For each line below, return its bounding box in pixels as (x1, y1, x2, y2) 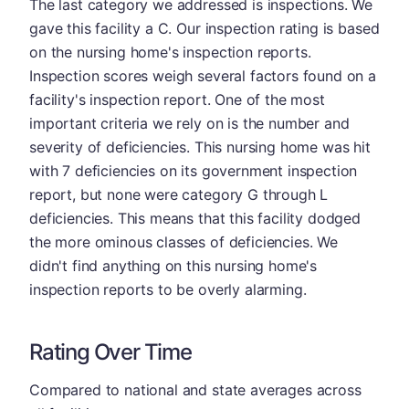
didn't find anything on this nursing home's (29, 257, 318, 275)
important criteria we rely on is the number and (29, 114, 350, 132)
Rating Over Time (29, 339, 192, 365)
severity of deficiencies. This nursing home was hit (29, 138, 371, 156)
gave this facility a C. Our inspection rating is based (29, 19, 380, 37)
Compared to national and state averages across (29, 381, 362, 399)
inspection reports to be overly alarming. (29, 280, 307, 299)
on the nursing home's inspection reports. (29, 43, 311, 61)
